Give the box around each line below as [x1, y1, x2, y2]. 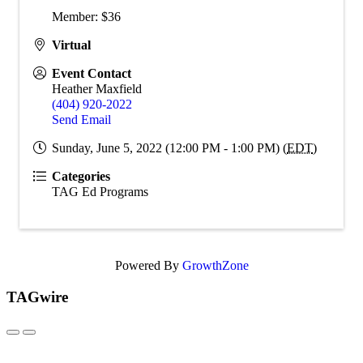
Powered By [114, 258, 182, 272]
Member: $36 [52, 9, 121, 23]
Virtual [52, 37, 91, 52]
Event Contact [52, 66, 131, 80]
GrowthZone [181, 258, 249, 272]
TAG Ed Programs [52, 184, 148, 199]
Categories [52, 169, 110, 183]
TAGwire [6, 288, 68, 305]
